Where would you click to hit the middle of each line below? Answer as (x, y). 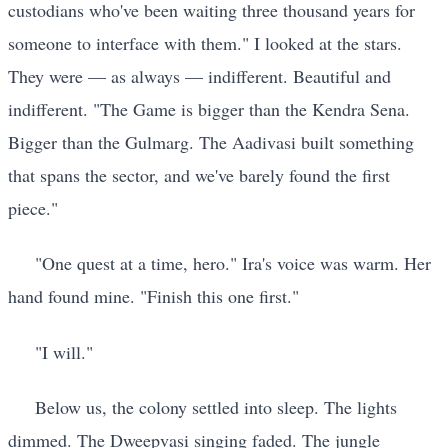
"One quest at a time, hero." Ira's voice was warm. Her (233, 263)
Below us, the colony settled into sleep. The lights (216, 407)
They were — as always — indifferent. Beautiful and (199, 75)
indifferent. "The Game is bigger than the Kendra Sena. (209, 108)
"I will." (64, 351)
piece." (33, 207)
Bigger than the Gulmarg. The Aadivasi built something (211, 141)
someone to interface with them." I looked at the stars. (205, 42)
